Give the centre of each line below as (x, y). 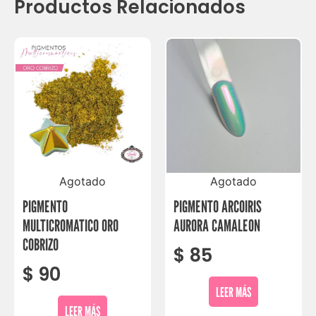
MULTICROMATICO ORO (71, 226)
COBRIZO (41, 245)
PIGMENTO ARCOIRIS (218, 207)
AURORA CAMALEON (217, 226)
